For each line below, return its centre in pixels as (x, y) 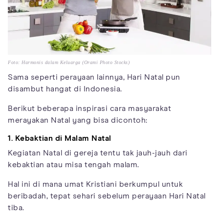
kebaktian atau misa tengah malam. (74, 164)
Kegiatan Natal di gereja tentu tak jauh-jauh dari (98, 153)
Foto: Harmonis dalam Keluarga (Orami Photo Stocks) (69, 62)
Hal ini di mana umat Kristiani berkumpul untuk (95, 184)
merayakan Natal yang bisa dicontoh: (78, 120)
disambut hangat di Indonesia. (65, 89)
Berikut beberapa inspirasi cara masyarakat (89, 108)
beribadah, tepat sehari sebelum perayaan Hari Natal (107, 196)
